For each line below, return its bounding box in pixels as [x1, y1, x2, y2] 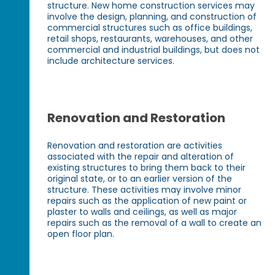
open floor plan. [47, 228, 115, 241]
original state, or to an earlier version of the [47, 172, 233, 185]
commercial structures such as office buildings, [47, 21, 253, 34]
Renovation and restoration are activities [47, 139, 223, 152]
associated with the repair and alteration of [47, 150, 234, 163]
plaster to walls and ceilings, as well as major [47, 206, 238, 219]
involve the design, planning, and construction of [47, 10, 257, 23]
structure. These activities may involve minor [47, 184, 242, 196]
